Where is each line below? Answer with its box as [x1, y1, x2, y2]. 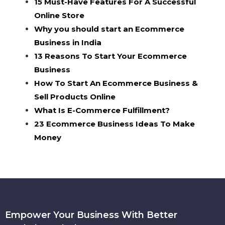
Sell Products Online [34, 92, 116, 101]
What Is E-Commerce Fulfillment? [34, 105, 170, 115]
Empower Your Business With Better [5, 209, 177, 220]
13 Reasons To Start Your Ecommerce [34, 51, 187, 61]
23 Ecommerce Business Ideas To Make [34, 119, 195, 129]
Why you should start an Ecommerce [34, 24, 185, 34]
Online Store [34, 11, 85, 20]
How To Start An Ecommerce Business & [34, 78, 198, 88]
